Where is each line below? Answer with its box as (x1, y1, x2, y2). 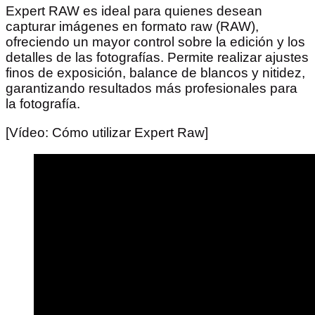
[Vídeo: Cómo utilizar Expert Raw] (6, 125, 208, 141)
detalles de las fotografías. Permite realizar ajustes (6, 50, 309, 65)
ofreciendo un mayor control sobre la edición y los (6, 34, 305, 50)
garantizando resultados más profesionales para (6, 81, 297, 96)
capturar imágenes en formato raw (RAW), (6, 19, 259, 34)
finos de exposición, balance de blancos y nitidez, (6, 65, 305, 81)
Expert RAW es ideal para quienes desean (6, 4, 262, 19)
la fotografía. (6, 96, 80, 112)
